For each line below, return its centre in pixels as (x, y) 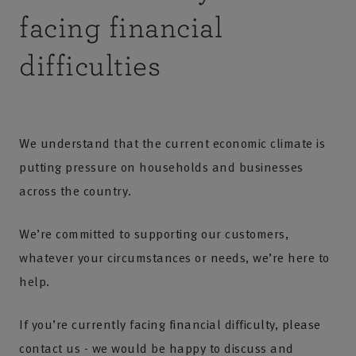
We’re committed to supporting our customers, (154, 234)
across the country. (75, 191)
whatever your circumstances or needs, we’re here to (174, 257)
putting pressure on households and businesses (161, 167)
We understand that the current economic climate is (172, 143)
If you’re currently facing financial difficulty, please (170, 324)
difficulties (90, 66)
